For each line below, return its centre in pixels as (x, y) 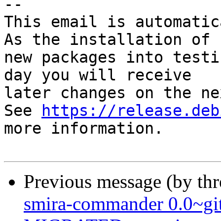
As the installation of (107, 40)
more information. (84, 129)
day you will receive (98, 75)
